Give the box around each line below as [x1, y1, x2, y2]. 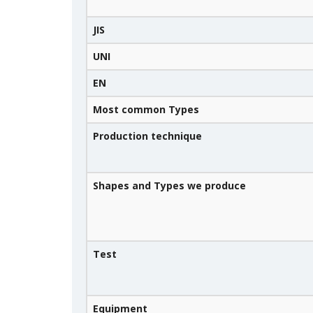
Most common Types [93, 103, 199, 116]
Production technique [93, 129, 202, 143]
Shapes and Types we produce [93, 179, 246, 192]
